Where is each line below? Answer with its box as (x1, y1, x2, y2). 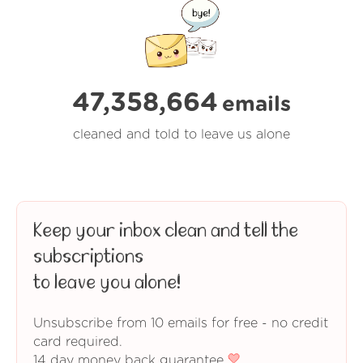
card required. (33, 335, 122, 349)
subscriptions (33, 246, 143, 267)
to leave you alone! (33, 272, 181, 293)
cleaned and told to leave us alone (73, 127, 290, 141)
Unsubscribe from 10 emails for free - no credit (33, 317, 328, 331)
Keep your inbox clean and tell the (33, 220, 298, 241)
